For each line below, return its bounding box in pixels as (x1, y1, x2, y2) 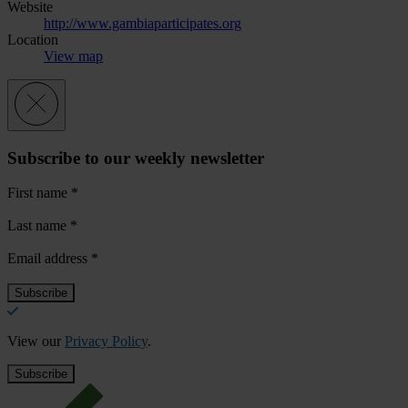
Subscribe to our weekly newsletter (7, 148, 264, 168)
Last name (7, 218, 70, 234)
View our (7, 333, 65, 350)
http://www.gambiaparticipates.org (44, 15, 241, 31)
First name (7, 185, 71, 201)
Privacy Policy (65, 333, 148, 350)
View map (44, 47, 103, 64)
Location (7, 31, 58, 47)
